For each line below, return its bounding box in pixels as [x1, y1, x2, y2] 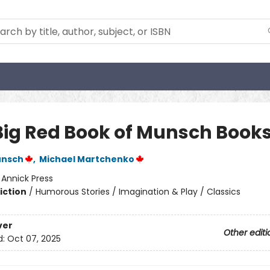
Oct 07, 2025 [7, 233, 61, 245]
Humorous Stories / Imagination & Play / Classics [35, 186, 240, 198]
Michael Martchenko [39, 153, 134, 165]
